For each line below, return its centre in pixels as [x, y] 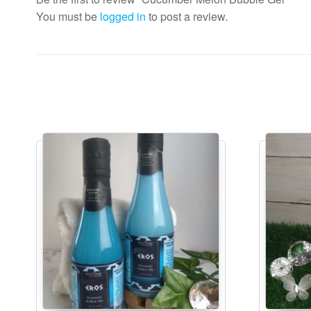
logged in [123, 16]
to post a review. [187, 16]
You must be [68, 16]
